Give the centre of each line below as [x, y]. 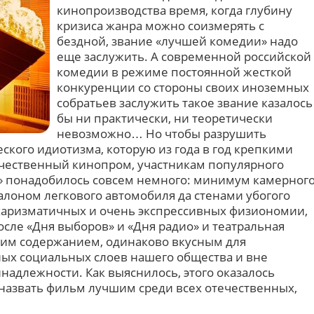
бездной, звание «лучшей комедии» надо [177, 41]
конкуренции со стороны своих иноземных [183, 87]
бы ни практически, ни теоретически [165, 118]
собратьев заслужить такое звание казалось [185, 103]
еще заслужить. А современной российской [184, 56]
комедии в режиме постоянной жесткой [174, 72]
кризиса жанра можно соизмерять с [161, 26]
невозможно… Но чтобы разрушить [162, 134]
